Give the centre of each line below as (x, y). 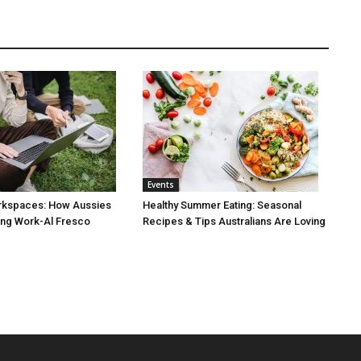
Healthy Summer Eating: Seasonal (222, 205)
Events (161, 185)
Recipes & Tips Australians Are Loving (234, 221)
